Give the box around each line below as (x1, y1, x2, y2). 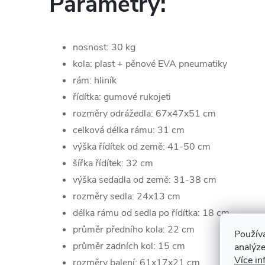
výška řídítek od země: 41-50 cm (73, 140, 211, 153)
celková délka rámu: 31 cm (73, 123, 185, 137)
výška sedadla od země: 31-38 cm (73, 173, 216, 186)
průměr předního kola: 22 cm (73, 222, 195, 236)
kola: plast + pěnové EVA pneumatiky (73, 57, 227, 70)
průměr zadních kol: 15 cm (73, 239, 185, 253)
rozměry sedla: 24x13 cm (73, 189, 180, 203)
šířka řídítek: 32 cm (73, 156, 153, 170)
